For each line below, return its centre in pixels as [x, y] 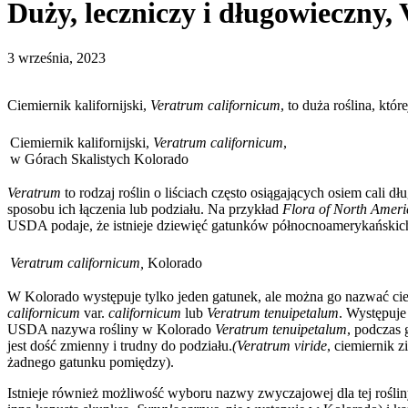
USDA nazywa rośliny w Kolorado [109, 329]
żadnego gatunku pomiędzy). [91, 362]
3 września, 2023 [56, 57]
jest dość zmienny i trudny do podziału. [120, 345]
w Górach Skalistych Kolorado [99, 158]
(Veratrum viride [280, 345]
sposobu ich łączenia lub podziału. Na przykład [145, 209]
